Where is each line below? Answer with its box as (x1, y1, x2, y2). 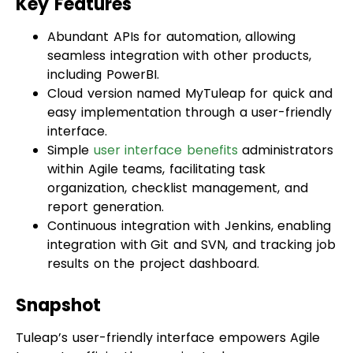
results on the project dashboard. (47, 212, 259, 231)
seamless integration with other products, (47, 4, 311, 23)
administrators (237, 98, 333, 117)
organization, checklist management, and (47, 136, 308, 155)
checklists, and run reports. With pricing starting (16, 324, 320, 343)
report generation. (47, 155, 164, 174)
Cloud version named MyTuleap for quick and (47, 42, 333, 61)
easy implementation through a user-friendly (47, 61, 332, 80)
